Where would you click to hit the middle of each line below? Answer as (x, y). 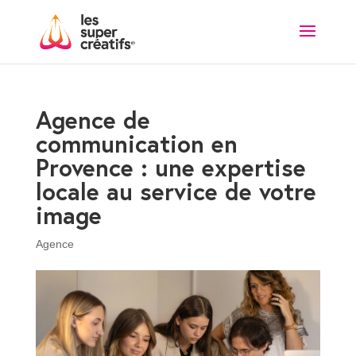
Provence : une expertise (170, 167)
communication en (136, 143)
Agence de (93, 120)
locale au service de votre (176, 191)
